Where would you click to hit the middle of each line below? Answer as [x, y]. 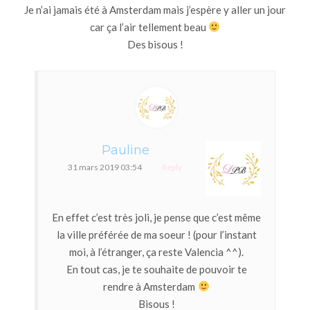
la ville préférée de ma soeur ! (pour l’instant [156, 234]
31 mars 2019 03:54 [104, 167]
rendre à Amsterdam [151, 286]
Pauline [125, 150]
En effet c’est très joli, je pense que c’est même [156, 217]
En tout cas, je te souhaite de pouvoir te [156, 269]
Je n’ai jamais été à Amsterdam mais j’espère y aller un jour [155, 9]
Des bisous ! [155, 44]
